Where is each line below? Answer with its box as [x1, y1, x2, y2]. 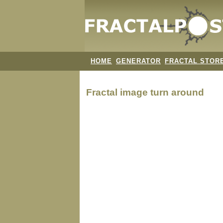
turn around [150, 87, 204, 98]
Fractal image [86, 87, 150, 98]
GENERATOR [116, 57, 161, 65]
